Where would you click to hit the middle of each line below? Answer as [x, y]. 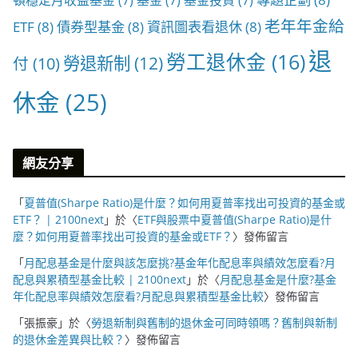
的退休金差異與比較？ [69, 339]
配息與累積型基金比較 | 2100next [99, 279]
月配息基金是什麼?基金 [278, 279]
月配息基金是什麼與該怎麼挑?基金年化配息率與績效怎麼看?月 [180, 262]
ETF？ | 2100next [58, 219]
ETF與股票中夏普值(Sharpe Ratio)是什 [235, 219]
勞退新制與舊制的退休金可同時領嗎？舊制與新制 [214, 322]
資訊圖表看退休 [195, 26]
